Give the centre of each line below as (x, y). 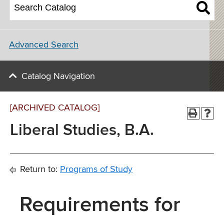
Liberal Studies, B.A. (82, 130)
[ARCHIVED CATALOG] (55, 108)
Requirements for (100, 205)
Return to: (39, 169)
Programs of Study (96, 169)
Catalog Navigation (58, 76)
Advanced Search (44, 45)
